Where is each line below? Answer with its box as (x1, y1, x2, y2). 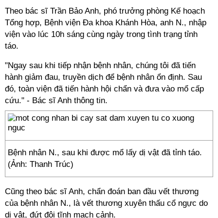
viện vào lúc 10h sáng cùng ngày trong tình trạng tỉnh (5, 30, 198, 39)
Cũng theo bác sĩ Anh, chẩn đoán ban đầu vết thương (5, 187, 199, 196)
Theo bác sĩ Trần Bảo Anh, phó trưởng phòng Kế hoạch (5, 6, 205, 16)
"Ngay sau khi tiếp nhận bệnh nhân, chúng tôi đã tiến (5, 61, 196, 70)
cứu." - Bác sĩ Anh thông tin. (5, 96, 108, 105)
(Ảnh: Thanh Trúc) (8, 160, 73, 169)
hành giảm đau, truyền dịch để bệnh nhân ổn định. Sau (5, 73, 202, 82)
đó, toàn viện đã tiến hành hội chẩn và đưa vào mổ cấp (5, 84, 204, 93)
